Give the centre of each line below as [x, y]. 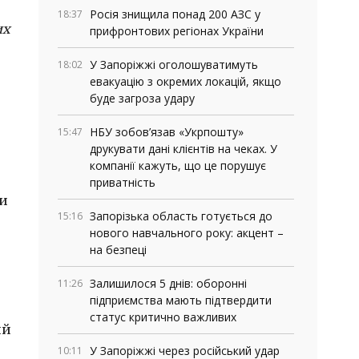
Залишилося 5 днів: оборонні [168, 283]
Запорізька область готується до [181, 216]
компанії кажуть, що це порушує [178, 165]
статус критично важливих [163, 317]
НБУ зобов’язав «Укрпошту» [167, 132]
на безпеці [118, 250]
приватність [123, 182]
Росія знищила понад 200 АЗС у [175, 14]
